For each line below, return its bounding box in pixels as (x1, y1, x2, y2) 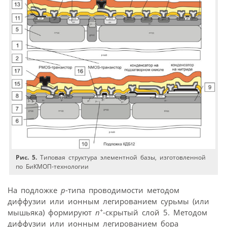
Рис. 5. (16, 153, 37, 162)
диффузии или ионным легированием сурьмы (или (8, 196, 209, 207)
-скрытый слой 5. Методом (103, 207, 207, 218)
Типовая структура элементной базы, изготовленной (37, 153, 206, 162)
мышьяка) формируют (8, 207, 95, 218)
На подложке (8, 185, 61, 196)
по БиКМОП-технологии (16, 162, 89, 171)
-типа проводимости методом (65, 185, 179, 196)
